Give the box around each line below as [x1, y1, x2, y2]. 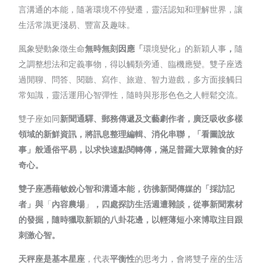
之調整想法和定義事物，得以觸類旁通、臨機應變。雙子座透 [18, 58, 243, 69]
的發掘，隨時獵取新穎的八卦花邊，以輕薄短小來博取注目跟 [18, 214, 243, 224]
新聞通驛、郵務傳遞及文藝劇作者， [60, 113, 194, 123]
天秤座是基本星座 [18, 253, 85, 264]
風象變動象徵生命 [18, 43, 85, 53]
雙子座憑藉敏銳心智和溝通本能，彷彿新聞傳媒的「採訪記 [18, 183, 235, 194]
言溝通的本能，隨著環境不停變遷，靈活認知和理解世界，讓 [18, 4, 243, 14]
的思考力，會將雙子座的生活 [135, 253, 243, 264]
